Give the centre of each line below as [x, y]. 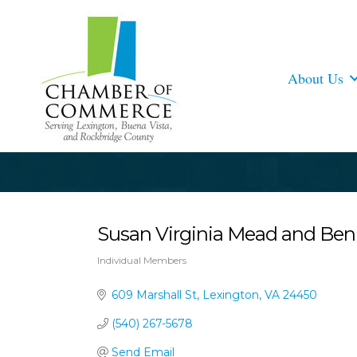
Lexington [230, 295]
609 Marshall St [154, 295]
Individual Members [142, 260]
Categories [133, 275]
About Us [316, 78]
